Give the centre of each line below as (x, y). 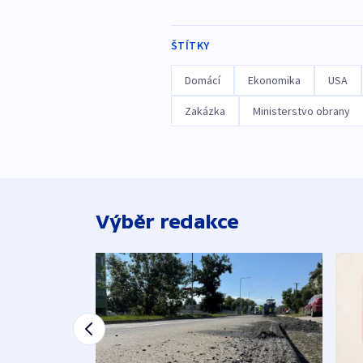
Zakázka (205, 111)
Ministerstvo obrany (301, 111)
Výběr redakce (167, 222)
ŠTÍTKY (190, 46)
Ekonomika (274, 81)
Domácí (202, 81)
